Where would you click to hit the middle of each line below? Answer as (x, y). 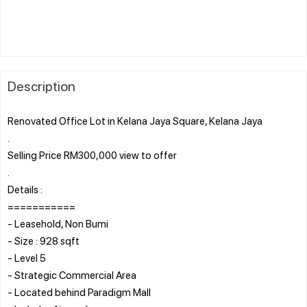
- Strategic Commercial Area (72, 274)
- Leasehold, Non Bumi (58, 223)
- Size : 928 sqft (44, 240)
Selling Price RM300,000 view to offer (92, 155)
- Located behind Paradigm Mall (79, 292)
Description (41, 85)
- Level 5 (27, 257)
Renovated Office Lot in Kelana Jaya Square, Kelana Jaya (135, 120)
